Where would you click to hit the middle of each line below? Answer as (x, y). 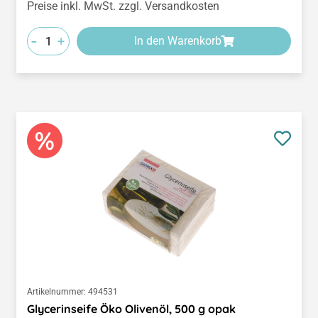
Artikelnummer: (56, 292)
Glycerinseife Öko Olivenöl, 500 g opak (131, 309)
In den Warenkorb (177, 41)
